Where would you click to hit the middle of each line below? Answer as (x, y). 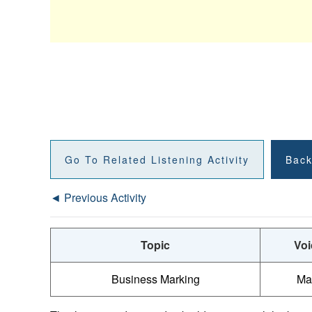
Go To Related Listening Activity (157, 160)
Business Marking (155, 279)
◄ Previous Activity (98, 198)
